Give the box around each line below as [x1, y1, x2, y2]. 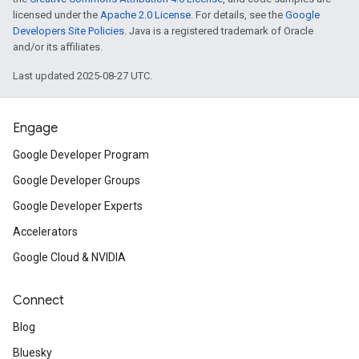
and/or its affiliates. [13, 41, 103, 53]
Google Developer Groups [13, 174, 140, 187]
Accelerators [13, 225, 78, 238]
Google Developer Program [13, 148, 149, 161]
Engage [13, 120, 58, 136]
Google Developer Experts [13, 200, 143, 212]
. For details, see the [191, 9, 285, 21]
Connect [13, 292, 64, 309]
